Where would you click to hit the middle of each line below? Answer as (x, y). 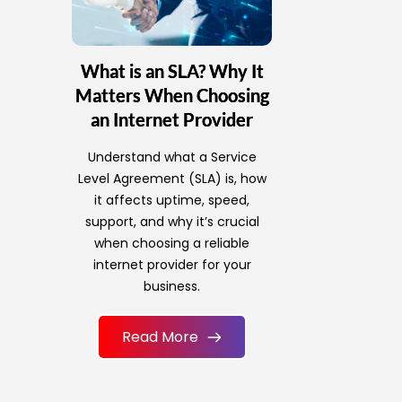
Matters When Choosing (172, 96)
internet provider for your (172, 265)
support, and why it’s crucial (172, 222)
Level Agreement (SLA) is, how (172, 179)
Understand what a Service (172, 157)
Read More (161, 337)
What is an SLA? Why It (172, 71)
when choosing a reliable (172, 244)
